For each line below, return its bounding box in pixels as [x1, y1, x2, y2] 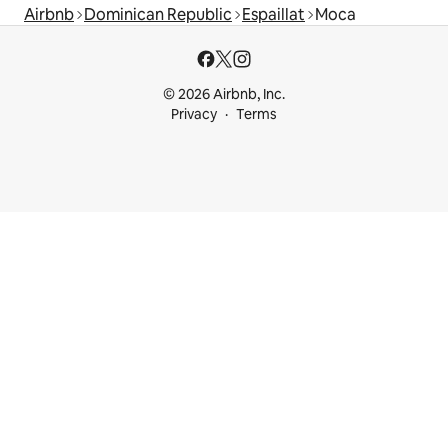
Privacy [171, 105, 217, 123]
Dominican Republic [84, 3, 232, 25]
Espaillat [242, 3, 305, 25]
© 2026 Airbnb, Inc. [163, 85, 285, 103]
